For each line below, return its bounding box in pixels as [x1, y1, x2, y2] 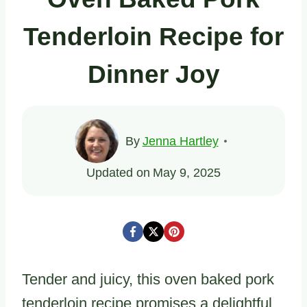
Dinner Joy [87, 60, 220, 88]
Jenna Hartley [142, 134, 219, 148]
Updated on [86, 165, 151, 180]
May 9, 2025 [152, 165, 221, 180]
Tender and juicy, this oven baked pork [22, 270, 274, 288]
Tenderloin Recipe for [23, 23, 284, 51]
